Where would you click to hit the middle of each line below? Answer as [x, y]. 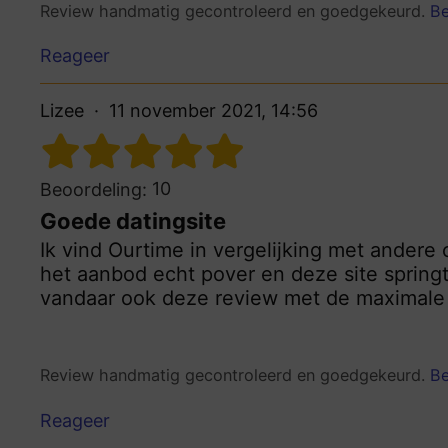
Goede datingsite [133, 221]
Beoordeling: [93, 190]
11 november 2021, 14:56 [213, 111]
